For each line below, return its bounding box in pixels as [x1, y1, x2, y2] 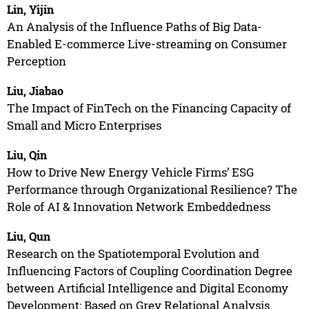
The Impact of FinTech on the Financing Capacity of [6, 99, 291, 116]
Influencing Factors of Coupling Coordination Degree [6, 262, 292, 279]
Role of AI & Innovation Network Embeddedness [6, 198, 270, 215]
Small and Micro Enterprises [6, 117, 161, 133]
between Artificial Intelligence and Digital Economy [6, 279, 288, 296]
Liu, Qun [6, 228, 50, 243]
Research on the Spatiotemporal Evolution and [6, 245, 259, 261]
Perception [6, 52, 66, 69]
